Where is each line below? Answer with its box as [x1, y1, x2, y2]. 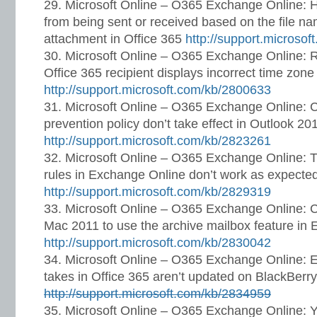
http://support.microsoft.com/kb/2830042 [44, 236, 271, 250]
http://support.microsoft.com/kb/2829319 [44, 185, 271, 199]
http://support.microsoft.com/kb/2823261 [44, 134, 271, 148]
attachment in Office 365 [44, 32, 185, 46]
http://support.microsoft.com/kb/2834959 [44, 287, 271, 301]
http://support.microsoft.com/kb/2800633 [44, 83, 271, 97]
